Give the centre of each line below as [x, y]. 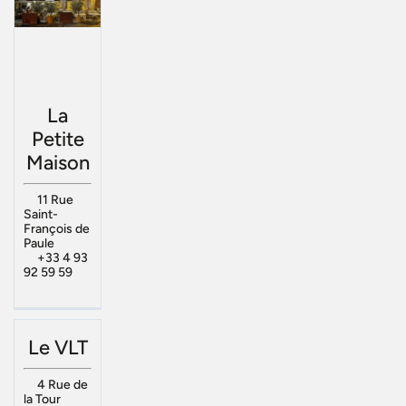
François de [57, 228]
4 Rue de [62, 385]
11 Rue [55, 199]
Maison [58, 162]
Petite [58, 139]
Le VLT [58, 348]
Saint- [41, 214]
